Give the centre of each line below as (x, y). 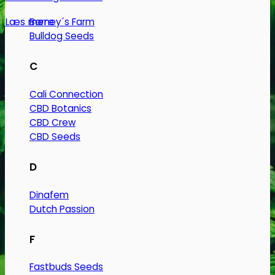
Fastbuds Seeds (66, 267)
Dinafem (49, 195)
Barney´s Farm (62, 21)
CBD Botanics (60, 108)
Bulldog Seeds (62, 36)
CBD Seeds (55, 136)
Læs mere (29, 21)
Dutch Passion (62, 209)
